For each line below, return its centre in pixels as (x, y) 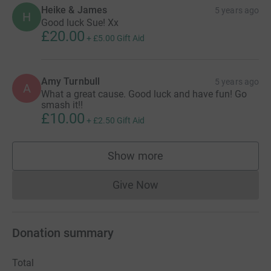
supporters (162, 162)
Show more (135, 155)
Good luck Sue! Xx (80, 22)
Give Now (135, 184)
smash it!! (62, 105)
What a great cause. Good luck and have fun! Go (144, 94)
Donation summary (63, 233)
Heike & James (74, 10)
